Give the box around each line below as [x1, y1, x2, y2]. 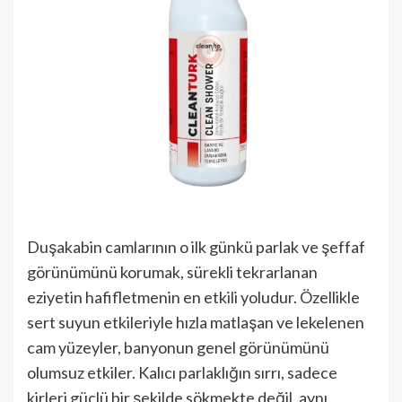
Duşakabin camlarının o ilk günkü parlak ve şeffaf [27, 237, 365, 257]
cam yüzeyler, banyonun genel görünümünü [27, 337, 329, 357]
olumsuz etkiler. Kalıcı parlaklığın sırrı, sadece [27, 363, 337, 382]
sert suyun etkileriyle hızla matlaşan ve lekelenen [27, 312, 364, 332]
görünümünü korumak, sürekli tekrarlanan [27, 262, 318, 282]
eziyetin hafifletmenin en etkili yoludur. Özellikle [27, 287, 360, 307]
